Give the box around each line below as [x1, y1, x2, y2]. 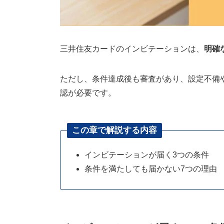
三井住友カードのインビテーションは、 [60, 44, 204, 53]
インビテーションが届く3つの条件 [84, 150, 209, 159]
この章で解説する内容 [71, 125, 157, 135]
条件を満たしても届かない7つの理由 [84, 164, 217, 173]
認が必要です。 [60, 88, 116, 97]
